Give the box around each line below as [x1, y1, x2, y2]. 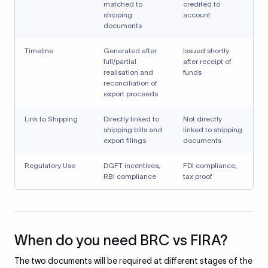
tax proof [183, 172, 212, 180]
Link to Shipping [25, 115, 78, 123]
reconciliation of [103, 79, 157, 87]
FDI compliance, [183, 162, 237, 169]
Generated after [103, 47, 157, 54]
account [183, 11, 211, 19]
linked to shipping [183, 126, 242, 133]
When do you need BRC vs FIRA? [14, 232, 228, 248]
